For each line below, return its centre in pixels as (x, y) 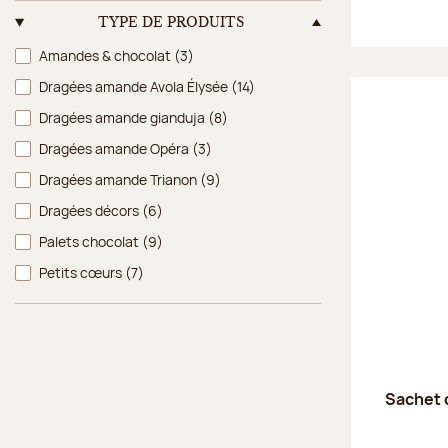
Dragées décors (90, 210)
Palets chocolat (90, 241)
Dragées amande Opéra (115, 148)
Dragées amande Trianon (119, 179)
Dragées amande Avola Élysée (135, 86)
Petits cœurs (82, 272)
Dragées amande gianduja (123, 117)
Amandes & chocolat (106, 55)
